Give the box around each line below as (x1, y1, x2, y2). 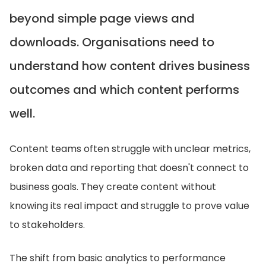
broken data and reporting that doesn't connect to (9, 161, 249, 175)
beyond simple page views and (9, 10, 195, 27)
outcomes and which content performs (9, 81, 239, 98)
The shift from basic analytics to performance (9, 251, 226, 265)
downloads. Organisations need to (9, 34, 214, 50)
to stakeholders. (9, 218, 85, 232)
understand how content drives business (9, 58, 250, 74)
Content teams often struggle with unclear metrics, (9, 142, 251, 156)
